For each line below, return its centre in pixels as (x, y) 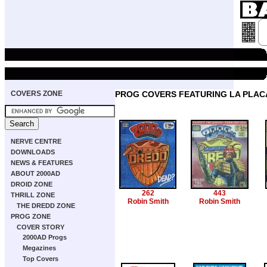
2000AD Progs (45, 237)
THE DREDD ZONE (46, 206)
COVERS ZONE (37, 94)
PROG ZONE (31, 216)
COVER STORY (41, 227)
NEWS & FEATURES (42, 163)
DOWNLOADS (33, 152)
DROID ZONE (32, 184)
